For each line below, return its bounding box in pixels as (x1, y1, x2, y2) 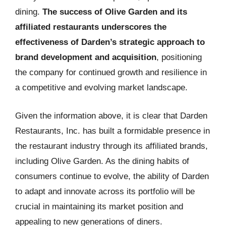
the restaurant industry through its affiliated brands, (15, 141, 208, 151)
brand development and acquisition (15, 52, 156, 62)
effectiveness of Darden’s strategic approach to (15, 37, 205, 47)
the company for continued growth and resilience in (15, 68, 207, 77)
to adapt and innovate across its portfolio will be (15, 186, 195, 196)
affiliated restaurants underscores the (15, 22, 166, 32)
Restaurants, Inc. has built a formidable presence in (15, 126, 210, 136)
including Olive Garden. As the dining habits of (15, 156, 189, 166)
